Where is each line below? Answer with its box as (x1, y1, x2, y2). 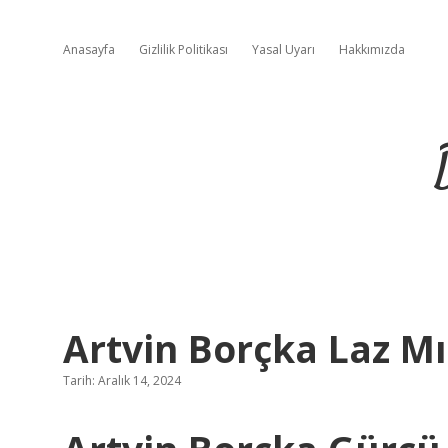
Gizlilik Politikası (139, 41, 228, 58)
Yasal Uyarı (252, 41, 315, 58)
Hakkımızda (339, 41, 405, 58)
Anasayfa (63, 41, 115, 58)
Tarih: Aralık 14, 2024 (63, 372, 181, 389)
